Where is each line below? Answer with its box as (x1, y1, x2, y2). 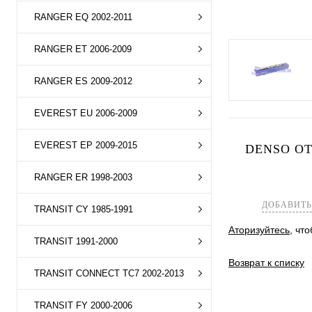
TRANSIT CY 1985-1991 (34, 204, 133, 214)
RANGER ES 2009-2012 (34, 76, 132, 86)
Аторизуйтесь (228, 224, 290, 236)
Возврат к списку (228, 257, 304, 269)
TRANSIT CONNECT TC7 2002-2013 (34, 268, 184, 279)
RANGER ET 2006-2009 (34, 44, 132, 54)
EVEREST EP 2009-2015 (34, 140, 137, 150)
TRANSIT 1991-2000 (34, 236, 118, 247)
